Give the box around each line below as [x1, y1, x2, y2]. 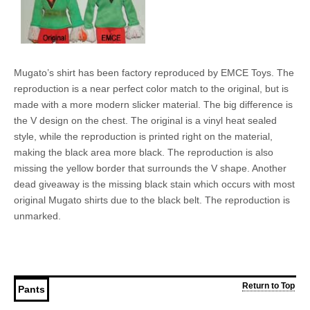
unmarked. [14, 210, 61, 222]
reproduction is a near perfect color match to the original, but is [14, 83, 289, 95]
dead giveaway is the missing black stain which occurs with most [14, 179, 295, 190]
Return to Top [242, 281, 295, 291]
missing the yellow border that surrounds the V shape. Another [14, 163, 286, 174]
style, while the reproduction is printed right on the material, [14, 131, 273, 143]
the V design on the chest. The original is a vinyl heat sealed [14, 115, 277, 127]
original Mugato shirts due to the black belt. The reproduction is [14, 194, 290, 206]
